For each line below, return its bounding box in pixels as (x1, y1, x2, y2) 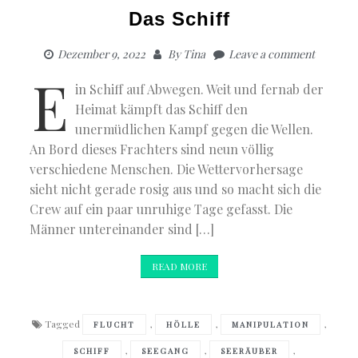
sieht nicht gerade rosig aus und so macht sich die (30, 180, 322, 197)
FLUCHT (93, 318, 135, 330)
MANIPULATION (231, 318, 309, 330)
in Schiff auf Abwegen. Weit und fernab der (75, 80, 324, 97)
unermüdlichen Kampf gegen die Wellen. (75, 120, 314, 137)
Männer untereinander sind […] (30, 220, 215, 237)
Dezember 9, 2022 (57, 46, 145, 62)
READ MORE (151, 259, 207, 272)
